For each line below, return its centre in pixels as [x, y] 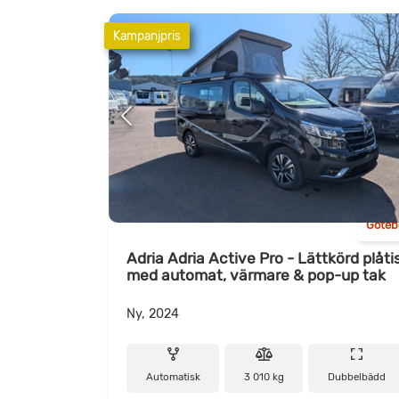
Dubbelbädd [357, 377]
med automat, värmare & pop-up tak [256, 275]
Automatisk [173, 377]
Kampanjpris [147, 35]
